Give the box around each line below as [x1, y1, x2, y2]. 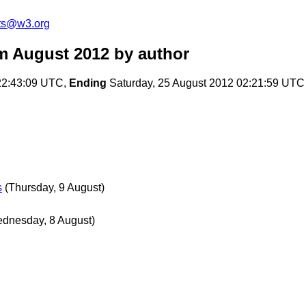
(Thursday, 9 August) [5, 182, 105, 194]
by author [109, 44, 189, 64]
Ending [69, 77, 107, 89]
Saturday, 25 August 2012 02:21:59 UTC [107, 77, 305, 89]
